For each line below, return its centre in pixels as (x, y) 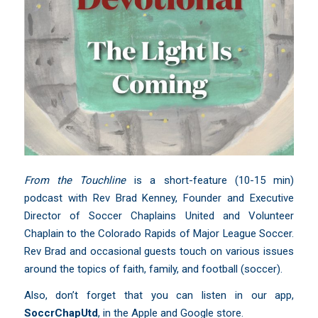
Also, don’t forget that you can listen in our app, (159, 296)
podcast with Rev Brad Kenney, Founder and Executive (159, 198)
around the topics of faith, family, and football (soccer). (153, 269)
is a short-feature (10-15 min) (210, 180)
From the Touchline (75, 180)
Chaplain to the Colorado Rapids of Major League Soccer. (159, 233)
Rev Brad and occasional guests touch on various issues (159, 251)
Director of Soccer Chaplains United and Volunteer (159, 215)
